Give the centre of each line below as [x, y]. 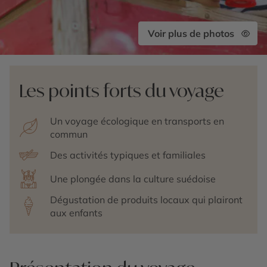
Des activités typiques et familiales [128, 155]
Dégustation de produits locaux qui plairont [146, 200]
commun [69, 134]
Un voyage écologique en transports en [137, 121]
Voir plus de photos [191, 33]
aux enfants [76, 213]
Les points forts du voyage [122, 90]
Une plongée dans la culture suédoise [133, 179]
